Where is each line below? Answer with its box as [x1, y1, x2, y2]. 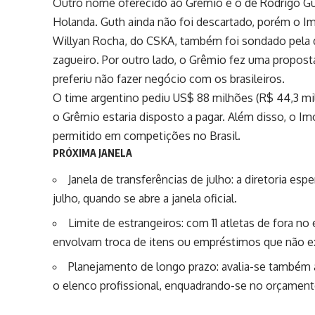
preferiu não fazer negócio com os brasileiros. [53, 71, 285, 86]
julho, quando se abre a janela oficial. [53, 191, 238, 205]
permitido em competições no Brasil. [53, 128, 241, 143]
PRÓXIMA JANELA [53, 146, 133, 159]
